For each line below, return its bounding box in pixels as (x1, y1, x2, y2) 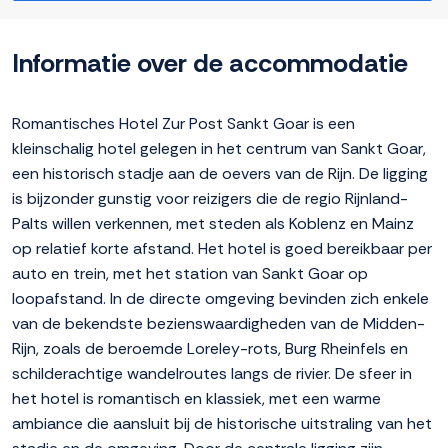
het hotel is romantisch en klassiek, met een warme (12, 388, 381, 410)
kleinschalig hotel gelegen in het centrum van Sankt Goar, (12, 138, 426, 160)
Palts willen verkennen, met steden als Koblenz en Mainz (12, 213, 414, 235)
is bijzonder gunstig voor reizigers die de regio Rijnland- (12, 188, 408, 210)
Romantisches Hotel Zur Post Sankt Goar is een (12, 113, 355, 135)
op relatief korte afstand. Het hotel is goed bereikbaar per (12, 238, 432, 260)
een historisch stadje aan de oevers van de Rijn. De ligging (12, 163, 428, 185)
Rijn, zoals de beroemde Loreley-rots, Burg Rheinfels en (12, 338, 408, 360)
